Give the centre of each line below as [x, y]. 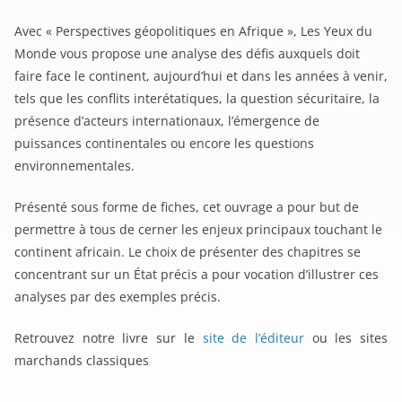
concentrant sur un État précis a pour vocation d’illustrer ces [197, 274]
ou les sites [346, 338]
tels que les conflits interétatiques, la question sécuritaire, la [197, 98]
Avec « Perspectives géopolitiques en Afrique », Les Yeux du [193, 31]
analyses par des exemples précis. [118, 297]
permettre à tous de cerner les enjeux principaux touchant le [198, 229]
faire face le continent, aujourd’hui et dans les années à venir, [201, 76]
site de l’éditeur [249, 338]
